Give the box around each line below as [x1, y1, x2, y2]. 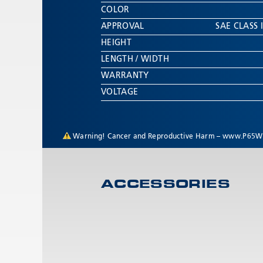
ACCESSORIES [101, 178, 230, 191]
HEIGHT [101, 39, 132, 48]
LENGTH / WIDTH [101, 55, 169, 64]
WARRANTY [101, 72, 149, 80]
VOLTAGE [101, 88, 139, 97]
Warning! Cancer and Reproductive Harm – [73, 133, 223, 141]
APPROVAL [101, 22, 144, 31]
